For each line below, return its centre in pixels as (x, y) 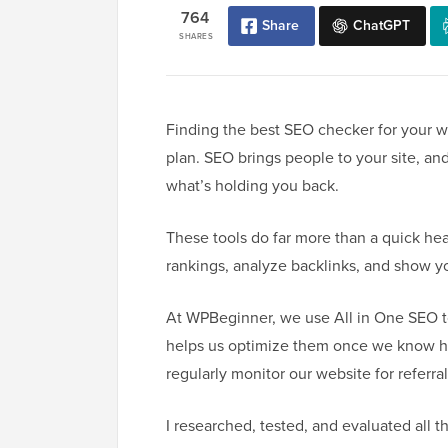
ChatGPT (381, 26)
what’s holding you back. (252, 186)
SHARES (196, 36)
